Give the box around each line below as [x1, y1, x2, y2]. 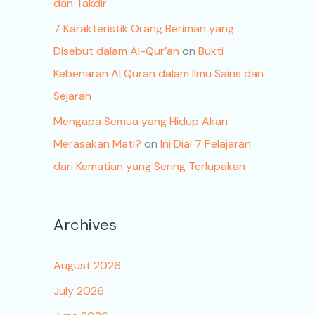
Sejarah [53, 89, 91, 104]
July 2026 [53, 283, 104, 299]
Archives [53, 214, 117, 236]
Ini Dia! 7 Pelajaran [160, 136, 251, 152]
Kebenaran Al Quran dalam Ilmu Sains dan [53, 66, 264, 82]
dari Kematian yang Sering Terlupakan [53, 159, 245, 174]
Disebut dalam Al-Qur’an [53, 44, 179, 59]
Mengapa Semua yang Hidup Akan [53, 114, 228, 129]
